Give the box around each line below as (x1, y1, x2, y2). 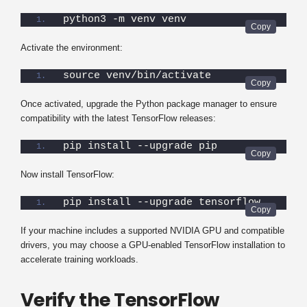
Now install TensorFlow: (21, 169, 114, 180)
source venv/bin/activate (63, 70, 211, 82)
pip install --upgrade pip (63, 140, 217, 152)
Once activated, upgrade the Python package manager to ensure (21, 99, 277, 109)
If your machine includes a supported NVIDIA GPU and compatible (21, 225, 284, 236)
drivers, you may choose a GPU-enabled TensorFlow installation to (21, 240, 285, 250)
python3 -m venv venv (63, 14, 186, 25)
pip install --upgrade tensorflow (63, 197, 260, 208)
